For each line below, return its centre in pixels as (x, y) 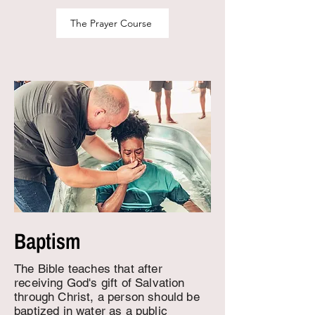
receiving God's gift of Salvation (99, 283)
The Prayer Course (111, 23)
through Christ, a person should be (107, 297)
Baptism (47, 242)
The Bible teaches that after (88, 269)
